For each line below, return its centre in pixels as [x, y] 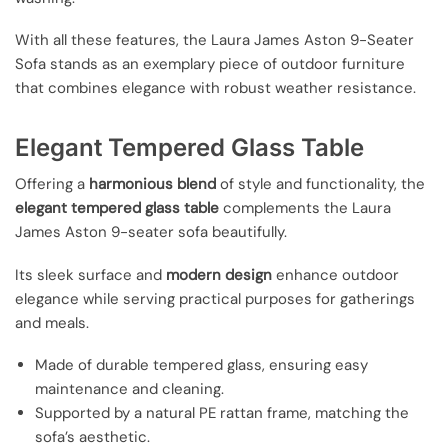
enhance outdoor [335, 274]
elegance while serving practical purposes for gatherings [215, 298]
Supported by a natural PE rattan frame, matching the [222, 412]
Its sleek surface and [90, 274]
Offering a [52, 184]
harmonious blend [152, 184]
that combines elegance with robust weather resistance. [215, 87]
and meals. [52, 322]
